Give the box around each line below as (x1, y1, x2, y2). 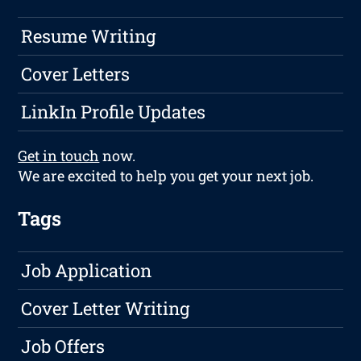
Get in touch (18, 146, 100, 166)
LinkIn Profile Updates (21, 100, 206, 124)
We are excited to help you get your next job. (18, 166, 314, 186)
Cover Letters (21, 62, 131, 86)
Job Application (21, 259, 152, 283)
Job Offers (21, 334, 106, 359)
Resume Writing (21, 24, 156, 48)
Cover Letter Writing (21, 297, 190, 321)
